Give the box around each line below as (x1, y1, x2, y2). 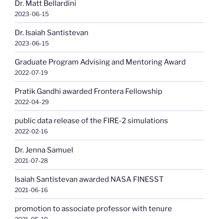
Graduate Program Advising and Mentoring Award (15, 57, 186, 66)
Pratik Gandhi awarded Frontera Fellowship (15, 87, 162, 96)
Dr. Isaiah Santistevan (15, 28, 88, 37)
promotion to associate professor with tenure (15, 204, 172, 213)
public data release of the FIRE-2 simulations (15, 116, 168, 125)
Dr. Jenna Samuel (15, 145, 73, 154)
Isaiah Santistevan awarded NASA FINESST (15, 175, 164, 184)
